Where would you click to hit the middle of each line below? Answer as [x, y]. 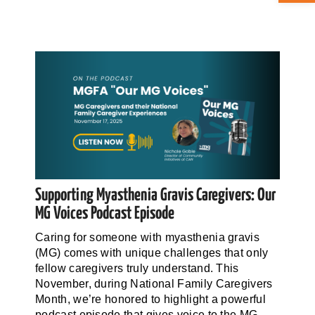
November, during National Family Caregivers [154, 283]
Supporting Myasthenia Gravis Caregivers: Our [155, 195]
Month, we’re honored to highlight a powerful [150, 299]
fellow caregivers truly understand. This [137, 268]
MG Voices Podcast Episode [104, 213]
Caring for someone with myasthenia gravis [147, 237]
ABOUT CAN [157, 35]
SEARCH [39, 121]
